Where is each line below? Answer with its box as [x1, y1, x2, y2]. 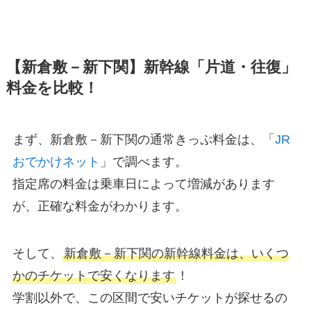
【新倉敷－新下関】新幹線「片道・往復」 [6, 59, 296, 76]
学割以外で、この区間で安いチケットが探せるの [12, 291, 287, 305]
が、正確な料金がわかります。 [12, 199, 187, 214]
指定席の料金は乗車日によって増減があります [12, 177, 275, 192]
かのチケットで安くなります [12, 269, 175, 283]
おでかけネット [12, 155, 100, 169]
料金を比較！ [6, 80, 99, 97]
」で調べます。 [99, 155, 187, 169]
